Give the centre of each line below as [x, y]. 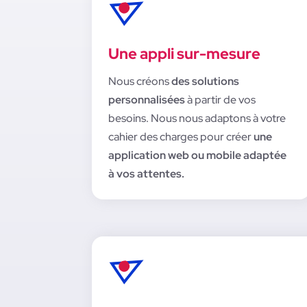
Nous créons [140, 82]
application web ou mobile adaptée [198, 156]
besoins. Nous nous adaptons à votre [197, 119]
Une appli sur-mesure [185, 54]
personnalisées [148, 100]
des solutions [206, 82]
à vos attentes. [147, 174]
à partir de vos [222, 100]
